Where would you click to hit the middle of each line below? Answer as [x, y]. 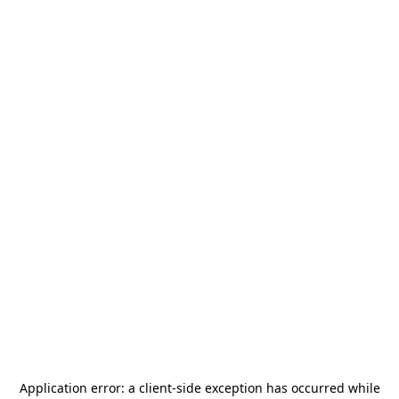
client [155, 388]
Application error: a [79, 388]
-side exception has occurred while [276, 388]
